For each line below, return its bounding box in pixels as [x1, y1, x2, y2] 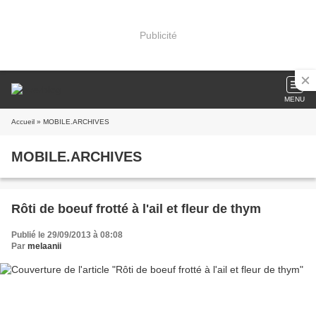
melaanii [28, 241, 61, 251]
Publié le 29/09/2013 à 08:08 [11, 230, 123, 240]
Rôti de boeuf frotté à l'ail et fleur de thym [11, 202, 261, 216]
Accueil [11, 118, 35, 126]
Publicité [139, 29, 177, 41]
